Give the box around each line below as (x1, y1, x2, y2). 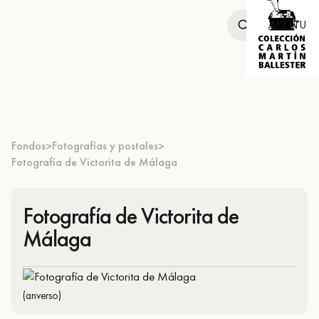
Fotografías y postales (52, 138, 158, 153)
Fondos (11, 138, 46, 153)
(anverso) (23, 288, 61, 303)
